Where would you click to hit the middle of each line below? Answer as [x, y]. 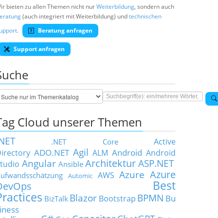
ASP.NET [156, 163]
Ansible [71, 164]
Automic [80, 176]
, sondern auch [154, 7]
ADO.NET [52, 152]
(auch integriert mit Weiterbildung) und [75, 16]
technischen [145, 16]
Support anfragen [38, 49]
